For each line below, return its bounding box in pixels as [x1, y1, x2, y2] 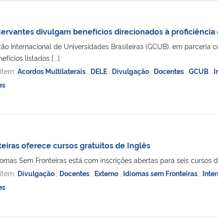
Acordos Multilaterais [17, 66, 87, 75]
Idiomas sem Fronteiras [123, 168, 199, 178]
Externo [94, 168, 120, 178]
